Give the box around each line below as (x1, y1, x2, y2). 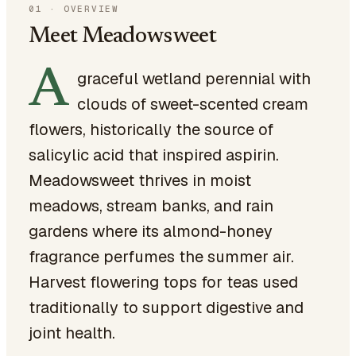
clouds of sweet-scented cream (77, 94, 308, 114)
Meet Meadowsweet (29, 25, 216, 48)
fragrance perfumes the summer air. (29, 246, 294, 267)
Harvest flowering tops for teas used (29, 272, 298, 292)
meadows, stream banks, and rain (29, 195, 273, 216)
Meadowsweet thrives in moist (29, 170, 251, 191)
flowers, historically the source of (29, 119, 273, 140)
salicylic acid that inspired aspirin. (29, 145, 279, 165)
